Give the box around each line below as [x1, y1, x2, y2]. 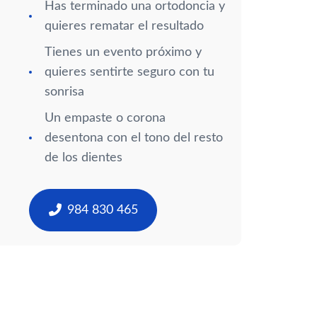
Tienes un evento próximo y [45, 46, 202, 59]
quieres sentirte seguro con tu [45, 66, 214, 79]
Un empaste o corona [45, 112, 166, 125]
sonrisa [45, 86, 84, 98]
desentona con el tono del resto [45, 132, 223, 144]
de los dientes [45, 151, 122, 164]
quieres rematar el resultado [45, 20, 204, 33]
